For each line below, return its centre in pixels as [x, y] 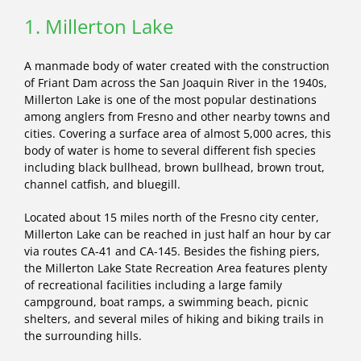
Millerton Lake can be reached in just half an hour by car [178, 234]
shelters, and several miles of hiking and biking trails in [174, 318]
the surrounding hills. [83, 335]
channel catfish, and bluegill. [102, 184]
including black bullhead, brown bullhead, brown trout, [174, 167]
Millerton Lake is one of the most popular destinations [170, 99]
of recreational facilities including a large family [153, 284]
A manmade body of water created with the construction [177, 65]
